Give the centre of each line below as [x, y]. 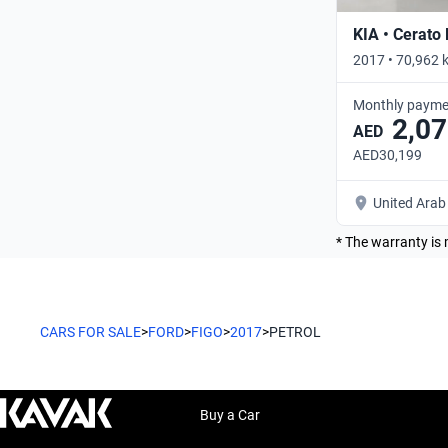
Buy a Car [230, 415]
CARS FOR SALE [90, 331]
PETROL [295, 331]
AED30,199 [387, 154]
